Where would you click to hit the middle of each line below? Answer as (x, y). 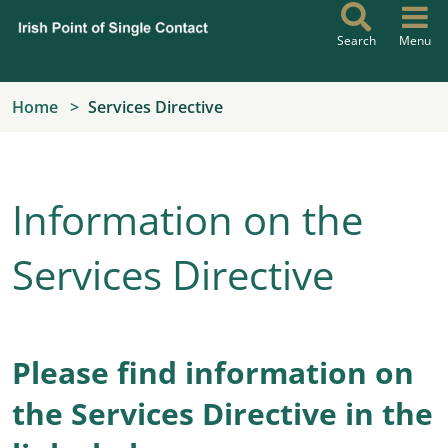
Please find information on (213, 372)
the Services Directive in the (222, 413)
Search (356, 40)
